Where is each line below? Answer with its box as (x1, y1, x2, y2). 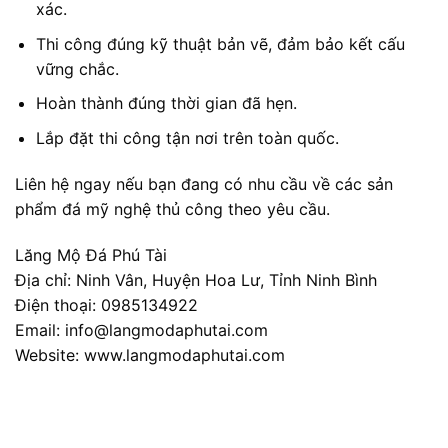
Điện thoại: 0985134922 (15, 294, 198, 315)
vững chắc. (35, 58, 119, 79)
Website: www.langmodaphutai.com (15, 344, 285, 365)
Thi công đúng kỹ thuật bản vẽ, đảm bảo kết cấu (35, 33, 405, 54)
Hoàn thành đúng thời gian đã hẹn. (35, 93, 297, 114)
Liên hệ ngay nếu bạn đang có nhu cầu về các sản (15, 173, 393, 194)
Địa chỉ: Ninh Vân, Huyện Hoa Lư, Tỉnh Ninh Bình (15, 269, 377, 290)
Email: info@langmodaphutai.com (15, 319, 268, 340)
